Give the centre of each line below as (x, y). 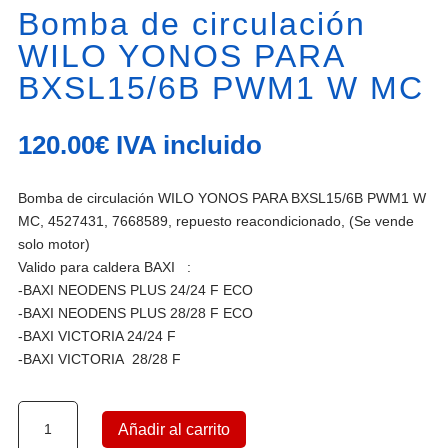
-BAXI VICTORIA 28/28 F (99, 358)
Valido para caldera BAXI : (104, 266)
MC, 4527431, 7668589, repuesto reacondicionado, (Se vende (216, 220)
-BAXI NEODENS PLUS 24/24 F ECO (135, 289)
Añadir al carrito (174, 429)
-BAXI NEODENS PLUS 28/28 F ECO (135, 312)
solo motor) (54, 243)
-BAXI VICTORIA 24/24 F (97, 335)
